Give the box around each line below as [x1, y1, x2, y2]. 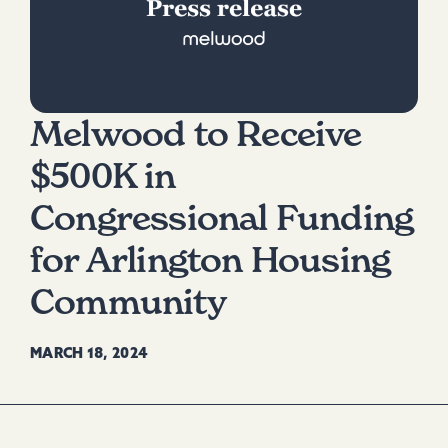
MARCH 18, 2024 [30, 347, 148, 363]
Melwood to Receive [30, 112, 362, 157]
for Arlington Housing [30, 238, 391, 283]
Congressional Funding [30, 196, 414, 241]
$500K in [30, 154, 176, 199]
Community [30, 280, 226, 325]
